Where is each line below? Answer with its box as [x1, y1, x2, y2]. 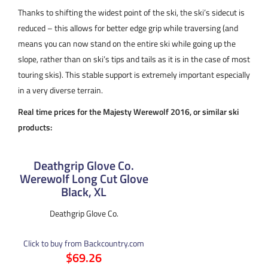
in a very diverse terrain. [18, 83, 103, 96]
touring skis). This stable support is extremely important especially [18, 68, 250, 81]
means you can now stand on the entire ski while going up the [18, 36, 236, 50]
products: [18, 120, 52, 133]
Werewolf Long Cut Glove [19, 169, 148, 188]
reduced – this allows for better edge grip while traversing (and [18, 21, 238, 34]
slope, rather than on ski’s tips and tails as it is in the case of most [18, 52, 250, 65]
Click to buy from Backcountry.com [23, 236, 144, 249]
